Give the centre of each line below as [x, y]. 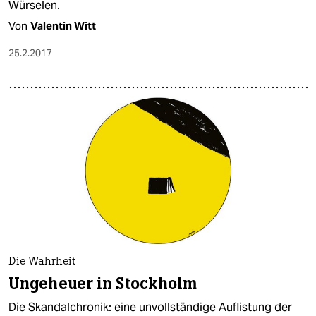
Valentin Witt [63, 25]
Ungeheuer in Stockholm [103, 284]
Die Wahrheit [42, 262]
